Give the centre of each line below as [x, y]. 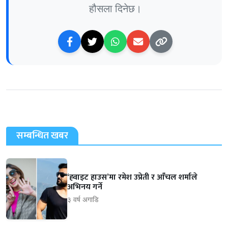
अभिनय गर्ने [85, 187]
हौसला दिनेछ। [115, 8]
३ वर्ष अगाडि [83, 199]
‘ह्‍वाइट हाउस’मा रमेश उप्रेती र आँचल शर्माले [132, 178]
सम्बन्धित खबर [42, 135]
